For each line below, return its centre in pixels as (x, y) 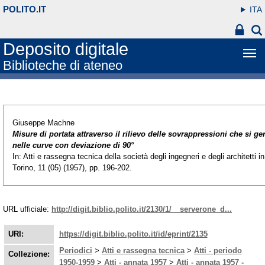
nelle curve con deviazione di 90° (73, 146)
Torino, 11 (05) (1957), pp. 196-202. (72, 168)
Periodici (75, 250)
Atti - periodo (218, 250)
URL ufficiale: (27, 209)
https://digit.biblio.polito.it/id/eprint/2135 (133, 234)
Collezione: (29, 254)
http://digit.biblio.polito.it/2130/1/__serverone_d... (142, 209)
